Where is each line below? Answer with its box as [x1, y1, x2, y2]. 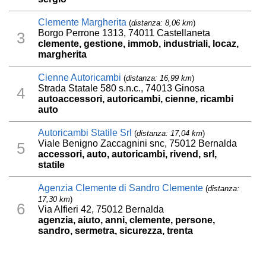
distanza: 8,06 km [131, 18, 194, 27]
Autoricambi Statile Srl [38, 127, 132, 138]
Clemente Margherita [38, 17, 127, 27]
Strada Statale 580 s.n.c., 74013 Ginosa [38, 83, 205, 93]
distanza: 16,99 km [126, 73, 192, 83]
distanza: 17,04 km [137, 128, 203, 138]
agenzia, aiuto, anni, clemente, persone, [38, 214, 216, 225]
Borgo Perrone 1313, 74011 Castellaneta [38, 27, 211, 38]
